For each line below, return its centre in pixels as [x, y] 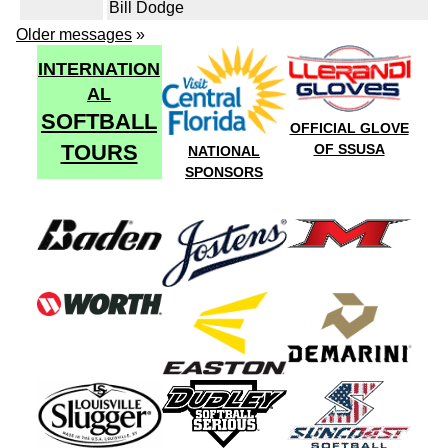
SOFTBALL [99, 122]
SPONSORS [224, 172]
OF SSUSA [349, 149]
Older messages [74, 35]
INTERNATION [99, 69]
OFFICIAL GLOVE [349, 128]
